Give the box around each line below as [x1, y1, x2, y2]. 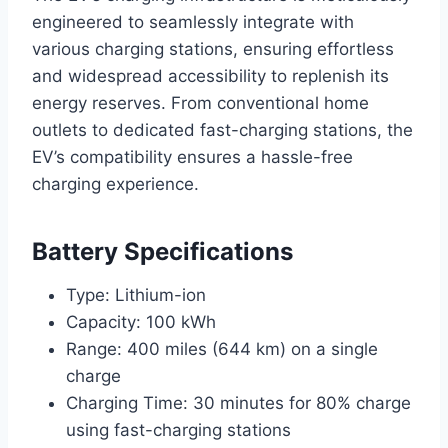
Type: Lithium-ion [66, 285, 206, 306]
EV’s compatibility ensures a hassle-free [32, 147, 353, 168]
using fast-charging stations [66, 420, 291, 441]
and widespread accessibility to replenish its [32, 66, 389, 87]
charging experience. [32, 174, 199, 195]
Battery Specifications [32, 237, 293, 267]
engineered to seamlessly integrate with [32, 12, 354, 33]
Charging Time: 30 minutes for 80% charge [66, 393, 411, 414]
